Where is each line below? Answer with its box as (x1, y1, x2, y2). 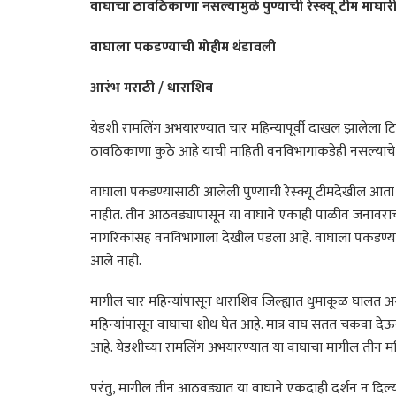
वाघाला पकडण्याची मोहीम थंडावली (90, 34, 276, 59)
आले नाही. (90, 248, 141, 273)
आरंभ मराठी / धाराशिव (90, 75, 213, 100)
